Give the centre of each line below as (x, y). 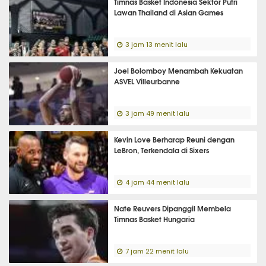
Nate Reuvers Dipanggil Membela (173, 208)
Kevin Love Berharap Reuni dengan (175, 139)
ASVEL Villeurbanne (147, 81)
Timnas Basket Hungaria (155, 219)
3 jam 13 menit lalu (157, 45)
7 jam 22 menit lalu (157, 251)
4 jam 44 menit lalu (158, 183)
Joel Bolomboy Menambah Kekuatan (179, 70)
